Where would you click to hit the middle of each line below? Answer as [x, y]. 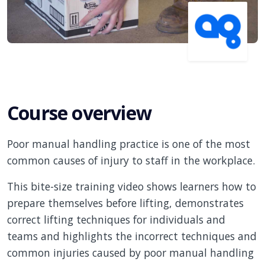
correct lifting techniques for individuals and [116, 219]
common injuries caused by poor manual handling [130, 252]
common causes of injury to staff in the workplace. [131, 160]
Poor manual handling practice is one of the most [129, 143]
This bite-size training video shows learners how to [132, 186]
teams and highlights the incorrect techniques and [132, 236]
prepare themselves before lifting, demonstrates [125, 203]
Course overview [79, 112]
